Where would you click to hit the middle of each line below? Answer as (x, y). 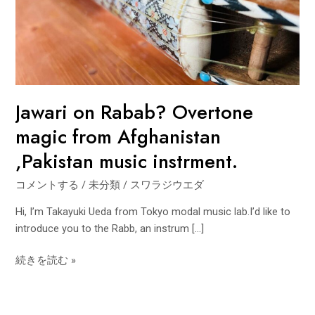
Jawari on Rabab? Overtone (135, 112)
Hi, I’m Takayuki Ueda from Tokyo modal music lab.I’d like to (153, 211)
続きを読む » (46, 261)
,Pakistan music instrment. (127, 162)
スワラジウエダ (167, 185)
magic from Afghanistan (118, 137)
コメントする (47, 185)
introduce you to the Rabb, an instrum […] (110, 228)
